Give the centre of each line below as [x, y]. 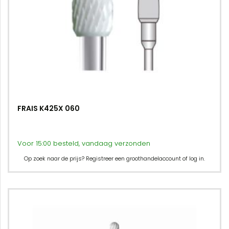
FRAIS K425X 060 [49, 108]
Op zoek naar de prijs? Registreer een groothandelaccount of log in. [114, 158]
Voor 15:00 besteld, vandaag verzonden [84, 143]
